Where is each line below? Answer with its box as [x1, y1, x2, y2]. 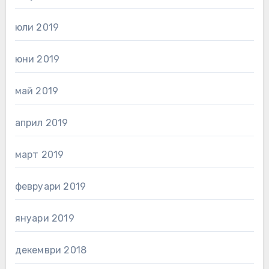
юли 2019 [14, 21, 59, 33]
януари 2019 [14, 212, 74, 224]
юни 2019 [14, 53, 60, 65]
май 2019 [14, 85, 59, 97]
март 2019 [14, 148, 64, 160]
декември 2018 [14, 244, 87, 256]
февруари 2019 [14, 180, 86, 192]
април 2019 [14, 116, 68, 128]
